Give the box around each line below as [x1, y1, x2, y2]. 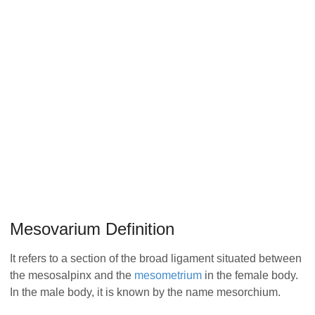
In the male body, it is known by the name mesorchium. [10, 286, 281, 299]
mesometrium [134, 269, 202, 282]
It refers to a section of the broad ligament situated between [10, 252, 302, 265]
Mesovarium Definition [10, 219, 174, 239]
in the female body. [202, 269, 298, 282]
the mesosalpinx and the [10, 269, 134, 282]
